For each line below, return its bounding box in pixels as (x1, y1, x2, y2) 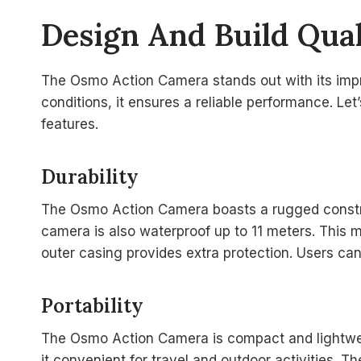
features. (41, 116, 98, 133)
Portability (41, 293, 143, 319)
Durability (41, 164, 139, 190)
